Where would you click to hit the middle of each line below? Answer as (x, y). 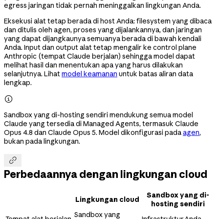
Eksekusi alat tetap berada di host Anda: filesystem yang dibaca (108, 21)
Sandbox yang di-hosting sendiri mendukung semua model (99, 115)
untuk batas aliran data (155, 74)
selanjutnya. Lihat (33, 74)
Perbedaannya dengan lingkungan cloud (106, 174)
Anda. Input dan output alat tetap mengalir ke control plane (100, 47)
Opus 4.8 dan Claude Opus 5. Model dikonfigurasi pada (93, 132)
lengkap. (18, 82)
